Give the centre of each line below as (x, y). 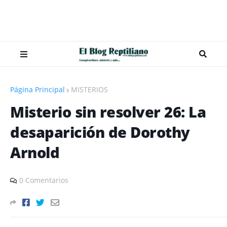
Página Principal (37, 89)
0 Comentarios (44, 180)
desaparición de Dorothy (100, 132)
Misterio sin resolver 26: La (108, 112)
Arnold (35, 152)
